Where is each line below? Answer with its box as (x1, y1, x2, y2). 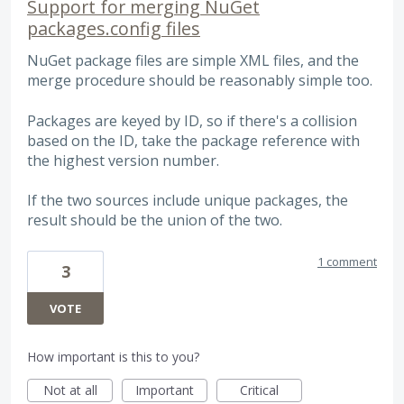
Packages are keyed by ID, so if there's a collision (27, 110, 357, 131)
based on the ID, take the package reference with (27, 130, 360, 151)
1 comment (317, 252, 377, 270)
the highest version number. (27, 150, 219, 170)
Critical (240, 381, 279, 399)
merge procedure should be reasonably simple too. (27, 70, 372, 91)
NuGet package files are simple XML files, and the (27, 50, 359, 71)
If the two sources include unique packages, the (27, 190, 348, 211)
